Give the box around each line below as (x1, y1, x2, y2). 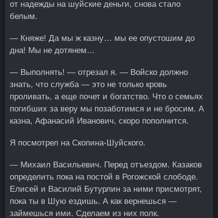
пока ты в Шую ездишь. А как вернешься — (10, 197, 177, 206)
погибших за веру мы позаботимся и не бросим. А (10, 104, 204, 113)
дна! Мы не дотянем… (10, 46, 95, 55)
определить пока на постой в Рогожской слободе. (10, 172, 198, 182)
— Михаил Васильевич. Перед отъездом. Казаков (10, 160, 202, 169)
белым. (10, 12, 37, 21)
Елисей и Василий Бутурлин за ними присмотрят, (10, 184, 202, 194)
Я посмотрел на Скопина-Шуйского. (10, 138, 145, 147)
